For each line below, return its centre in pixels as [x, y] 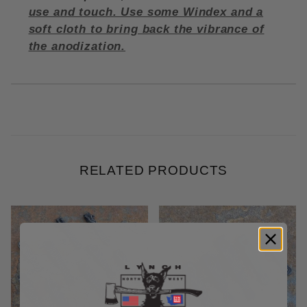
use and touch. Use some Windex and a [146, 12]
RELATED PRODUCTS [153, 171]
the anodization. [77, 47]
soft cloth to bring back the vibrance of [146, 29]
